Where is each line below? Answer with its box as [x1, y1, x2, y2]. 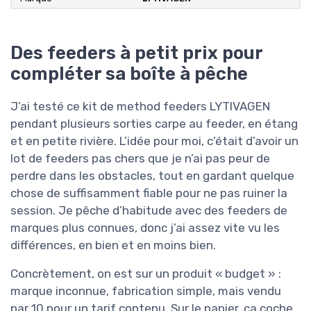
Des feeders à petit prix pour [10, 42, 262, 63]
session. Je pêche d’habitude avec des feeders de [10, 203, 287, 217]
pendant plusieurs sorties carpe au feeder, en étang [10, 116, 298, 131]
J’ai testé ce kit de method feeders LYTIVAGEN [10, 99, 270, 113]
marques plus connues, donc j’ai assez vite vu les [10, 220, 280, 235]
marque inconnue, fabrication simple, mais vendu [10, 283, 281, 298]
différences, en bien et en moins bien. [10, 237, 216, 252]
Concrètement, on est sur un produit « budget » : [10, 266, 281, 280]
